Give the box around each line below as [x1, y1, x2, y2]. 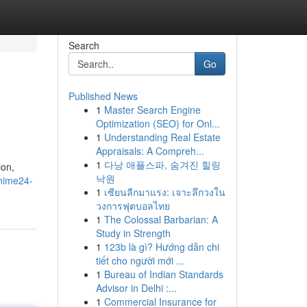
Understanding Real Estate [103, 130, 221, 144]
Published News [68, 89, 138, 103]
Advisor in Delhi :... [95, 281, 177, 295]
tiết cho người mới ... [95, 254, 184, 267]
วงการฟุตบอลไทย [95, 199, 170, 212]
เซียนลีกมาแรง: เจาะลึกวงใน [103, 185, 225, 199]
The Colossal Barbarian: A [103, 212, 218, 226]
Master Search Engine [103, 103, 201, 116]
